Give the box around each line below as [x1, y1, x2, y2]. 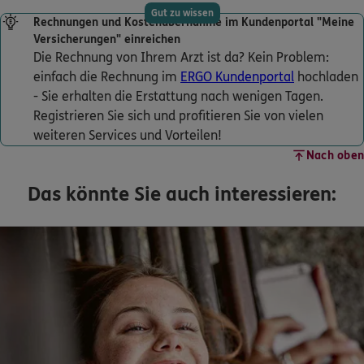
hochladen [294, 68, 358, 84]
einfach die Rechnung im [33, 68, 180, 84]
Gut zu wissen [150, 6, 214, 19]
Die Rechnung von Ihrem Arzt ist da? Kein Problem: [33, 49, 329, 65]
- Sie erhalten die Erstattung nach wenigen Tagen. [33, 88, 323, 104]
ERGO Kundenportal [180, 68, 294, 84]
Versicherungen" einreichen [33, 32, 180, 46]
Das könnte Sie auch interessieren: [28, 183, 336, 207]
